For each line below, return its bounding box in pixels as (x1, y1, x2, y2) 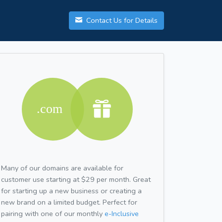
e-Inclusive (105, 208, 139, 219)
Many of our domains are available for (1, 163, 123, 173)
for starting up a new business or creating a (1, 185, 142, 196)
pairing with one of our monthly (1, 208, 105, 219)
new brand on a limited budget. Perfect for (1, 197, 137, 207)
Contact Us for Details (84, 15, 158, 26)
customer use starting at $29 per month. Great (1, 174, 151, 184)
